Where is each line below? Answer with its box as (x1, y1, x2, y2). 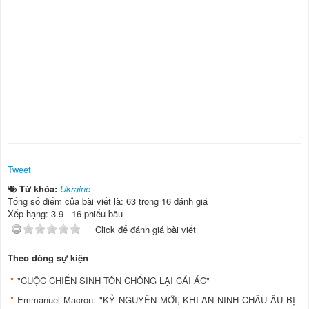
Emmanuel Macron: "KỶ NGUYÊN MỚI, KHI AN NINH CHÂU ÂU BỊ (17, 292, 295, 306)
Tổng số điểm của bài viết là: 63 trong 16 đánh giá (8, 194, 208, 208)
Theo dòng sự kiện (8, 250, 88, 264)
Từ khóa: (19, 181, 60, 195)
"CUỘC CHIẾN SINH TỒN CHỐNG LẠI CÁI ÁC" (17, 273, 210, 287)
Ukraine (60, 181, 90, 195)
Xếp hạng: (8, 206, 51, 220)
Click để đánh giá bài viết (95, 222, 196, 236)
